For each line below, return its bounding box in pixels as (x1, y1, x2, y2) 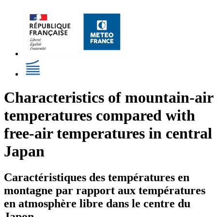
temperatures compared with (4, 107, 195, 124)
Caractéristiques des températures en (4, 170, 189, 184)
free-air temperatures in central (4, 124, 212, 142)
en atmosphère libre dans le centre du (4, 197, 190, 210)
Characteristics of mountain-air (4, 89, 213, 107)
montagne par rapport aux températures (4, 184, 205, 197)
